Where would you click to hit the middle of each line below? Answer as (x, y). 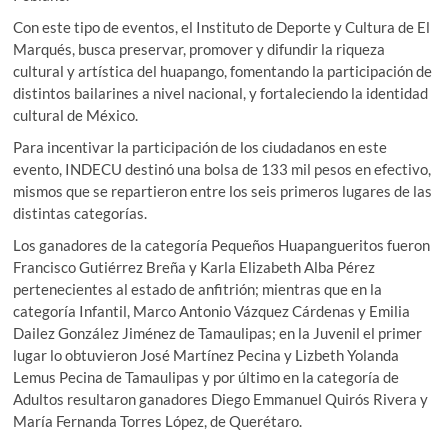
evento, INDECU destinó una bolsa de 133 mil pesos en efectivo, (222, 168)
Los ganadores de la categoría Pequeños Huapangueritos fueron (222, 244)
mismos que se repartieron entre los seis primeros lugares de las (223, 190)
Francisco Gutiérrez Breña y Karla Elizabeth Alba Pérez (194, 266)
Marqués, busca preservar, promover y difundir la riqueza (199, 48)
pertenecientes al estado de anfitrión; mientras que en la (198, 288)
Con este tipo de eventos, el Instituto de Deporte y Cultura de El (222, 26)
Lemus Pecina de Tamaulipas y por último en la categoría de (206, 376)
